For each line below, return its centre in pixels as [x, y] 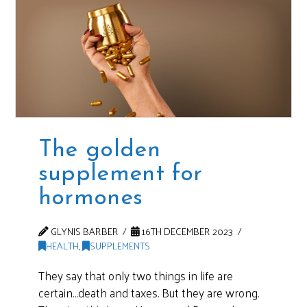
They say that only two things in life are [135, 276]
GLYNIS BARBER [83, 231]
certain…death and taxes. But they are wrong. [148, 293]
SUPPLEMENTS [120, 246]
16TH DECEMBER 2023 [187, 231]
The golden [99, 150]
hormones [90, 198]
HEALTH [62, 246]
